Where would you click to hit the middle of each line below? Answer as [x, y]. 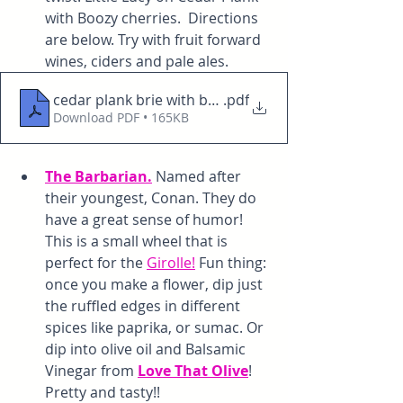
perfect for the [96, 263]
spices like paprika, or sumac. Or [156, 328]
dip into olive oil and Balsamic [147, 349]
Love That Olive [193, 371]
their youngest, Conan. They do [152, 198]
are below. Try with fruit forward [155, 40]
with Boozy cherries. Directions [153, 18]
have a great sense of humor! [146, 220]
